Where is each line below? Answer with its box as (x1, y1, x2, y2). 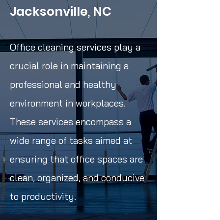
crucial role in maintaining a (10, 60, 129, 72)
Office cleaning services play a (10, 41, 140, 53)
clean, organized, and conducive (10, 172, 144, 184)
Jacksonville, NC (10, 3, 111, 20)
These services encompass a (10, 116, 131, 128)
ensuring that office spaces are (10, 153, 143, 165)
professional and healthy (10, 79, 116, 90)
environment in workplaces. (10, 97, 126, 109)
